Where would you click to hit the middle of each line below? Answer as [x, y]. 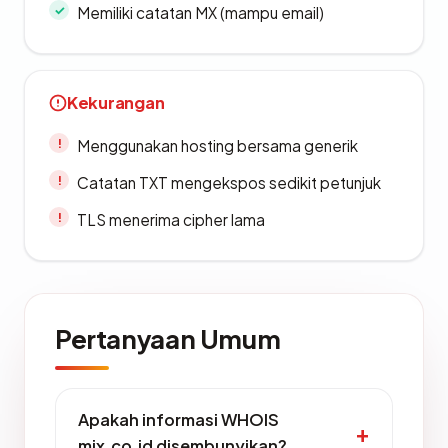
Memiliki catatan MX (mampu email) [200, 12]
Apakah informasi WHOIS [178, 419]
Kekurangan [116, 102]
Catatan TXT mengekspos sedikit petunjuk [229, 182]
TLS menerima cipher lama [171, 219]
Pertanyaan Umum [168, 338]
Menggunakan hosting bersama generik [217, 145]
